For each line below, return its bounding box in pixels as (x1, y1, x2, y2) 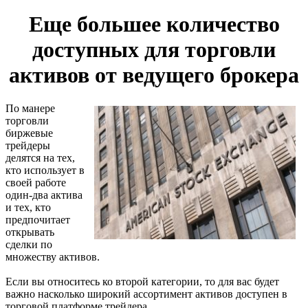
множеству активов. (5, 250, 100, 263)
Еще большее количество (28, 11, 280, 36)
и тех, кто (5, 201, 51, 213)
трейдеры (5, 139, 50, 151)
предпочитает (5, 213, 70, 225)
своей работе (5, 176, 66, 188)
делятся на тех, (5, 151, 75, 164)
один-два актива (5, 188, 82, 201)
